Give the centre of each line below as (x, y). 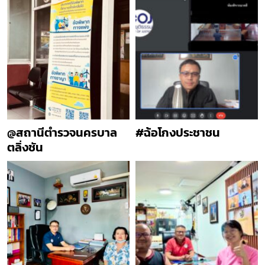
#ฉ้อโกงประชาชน (178, 132)
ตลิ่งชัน (25, 147)
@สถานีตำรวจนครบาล (62, 132)
